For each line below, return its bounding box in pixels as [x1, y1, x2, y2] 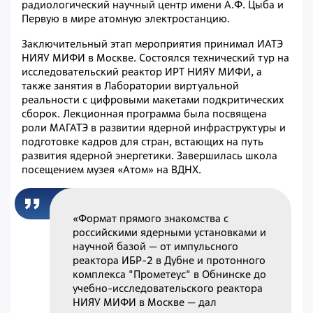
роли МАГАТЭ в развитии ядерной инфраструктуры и [22, 121, 286, 135]
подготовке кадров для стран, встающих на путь [22, 135, 263, 149]
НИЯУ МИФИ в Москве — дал [73, 295, 217, 309]
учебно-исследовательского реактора [73, 281, 263, 295]
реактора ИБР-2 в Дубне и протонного [73, 253, 266, 267]
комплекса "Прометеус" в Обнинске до [73, 267, 267, 281]
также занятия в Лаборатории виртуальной [22, 79, 239, 93]
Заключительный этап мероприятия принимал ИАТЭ [22, 37, 283, 51]
